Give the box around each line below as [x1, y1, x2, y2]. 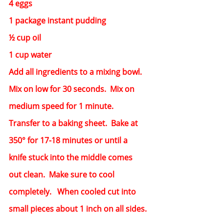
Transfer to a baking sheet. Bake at [9, 117, 140, 129]
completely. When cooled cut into [9, 186, 138, 197]
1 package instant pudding [9, 15, 106, 26]
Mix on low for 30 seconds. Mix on [9, 83, 136, 94]
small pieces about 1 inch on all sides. [9, 203, 147, 214]
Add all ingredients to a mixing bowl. [9, 66, 146, 77]
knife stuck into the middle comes [9, 152, 134, 163]
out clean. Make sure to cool [9, 169, 116, 180]
